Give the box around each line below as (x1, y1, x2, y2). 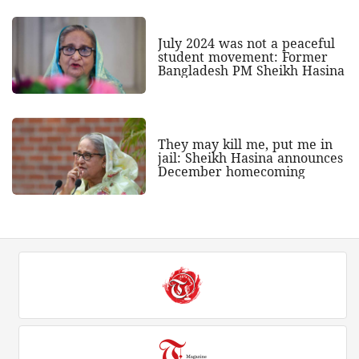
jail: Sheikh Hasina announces (157, 148, 343, 167)
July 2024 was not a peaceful (157, 34, 335, 52)
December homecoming (157, 162, 305, 180)
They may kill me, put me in (157, 135, 333, 153)
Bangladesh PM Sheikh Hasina (157, 61, 345, 79)
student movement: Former (157, 47, 328, 66)
